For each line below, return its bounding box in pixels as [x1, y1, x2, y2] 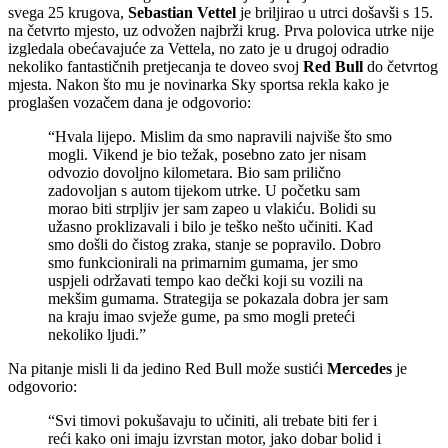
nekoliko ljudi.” [48, 325, 146, 343]
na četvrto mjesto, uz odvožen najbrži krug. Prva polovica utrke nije [8, 21, 434, 39]
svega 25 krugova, [8, 3, 128, 21]
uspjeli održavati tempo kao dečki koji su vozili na [48, 271, 363, 289]
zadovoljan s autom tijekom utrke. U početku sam [48, 181, 360, 199]
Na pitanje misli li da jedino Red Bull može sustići [8, 359, 327, 377]
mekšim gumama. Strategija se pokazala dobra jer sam [48, 289, 388, 307]
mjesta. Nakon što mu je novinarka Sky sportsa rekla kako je [8, 75, 389, 93]
